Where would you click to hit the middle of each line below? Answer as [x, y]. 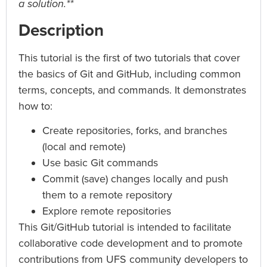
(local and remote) [84, 147]
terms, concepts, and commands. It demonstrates [132, 90]
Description [61, 30]
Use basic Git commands [100, 163]
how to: [35, 106]
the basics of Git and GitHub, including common [130, 74]
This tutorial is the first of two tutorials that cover [129, 58]
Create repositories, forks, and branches [135, 131]
